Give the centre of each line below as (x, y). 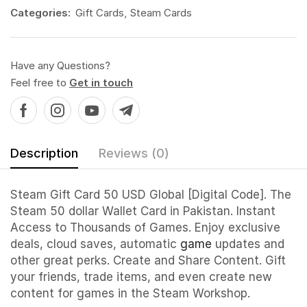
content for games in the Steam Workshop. (130, 293)
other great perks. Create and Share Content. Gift (148, 260)
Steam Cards (161, 12)
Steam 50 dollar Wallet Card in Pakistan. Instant (143, 211)
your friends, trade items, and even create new (141, 277)
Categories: (40, 12)
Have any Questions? (60, 65)
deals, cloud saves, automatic (95, 244)
